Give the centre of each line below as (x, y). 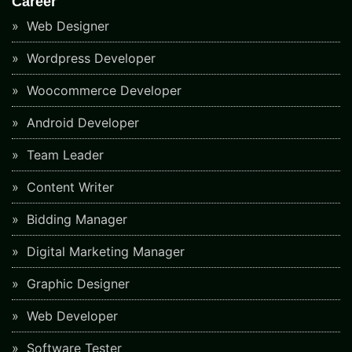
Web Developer (70, 315)
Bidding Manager (75, 219)
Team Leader (63, 154)
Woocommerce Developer (102, 90)
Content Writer (68, 187)
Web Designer (66, 26)
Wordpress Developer (89, 58)
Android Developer (81, 122)
